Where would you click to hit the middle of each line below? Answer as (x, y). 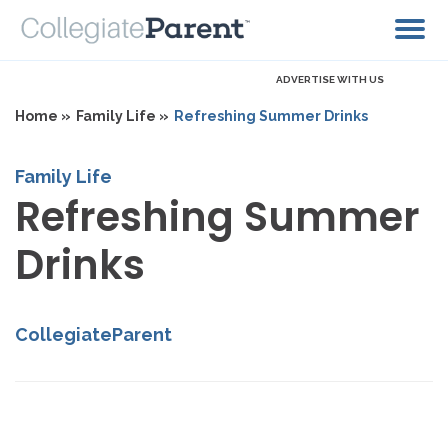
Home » (43, 116)
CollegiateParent (93, 335)
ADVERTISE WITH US (330, 80)
